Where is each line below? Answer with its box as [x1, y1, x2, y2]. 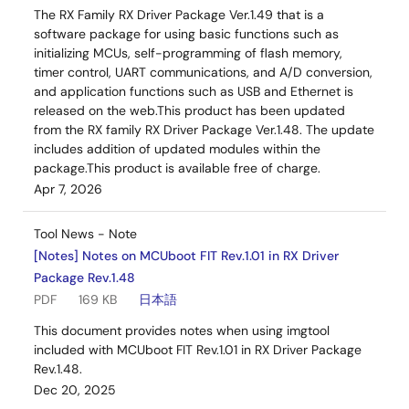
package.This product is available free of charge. [34, 160, 320, 176]
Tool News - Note [34, 225, 137, 242]
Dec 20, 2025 [34, 382, 116, 398]
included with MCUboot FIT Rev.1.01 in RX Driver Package [34, 341, 362, 358]
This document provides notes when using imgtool [34, 322, 330, 339]
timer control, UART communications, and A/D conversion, [34, 64, 372, 80]
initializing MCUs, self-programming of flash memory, [34, 45, 342, 61]
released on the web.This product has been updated [34, 102, 345, 119]
